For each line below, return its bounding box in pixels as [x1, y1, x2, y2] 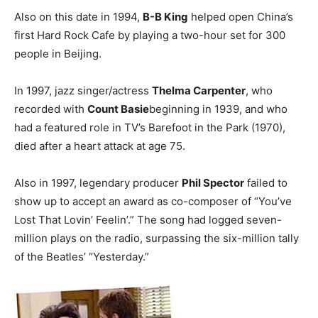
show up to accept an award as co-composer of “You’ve [14, 194, 292, 208]
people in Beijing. [14, 46, 102, 60]
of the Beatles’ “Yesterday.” [14, 249, 149, 263]
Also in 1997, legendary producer [14, 175, 182, 190]
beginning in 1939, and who [149, 102, 287, 116]
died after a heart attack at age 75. [14, 138, 185, 153]
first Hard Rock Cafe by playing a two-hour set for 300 [14, 28, 285, 42]
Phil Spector [182, 175, 244, 190]
